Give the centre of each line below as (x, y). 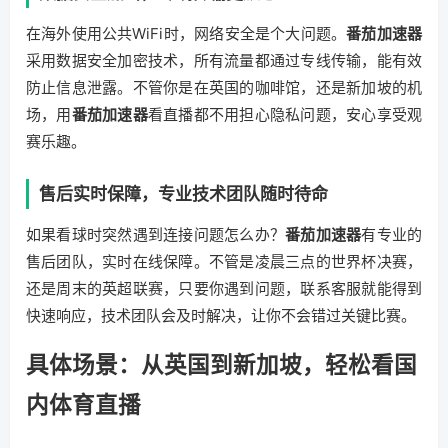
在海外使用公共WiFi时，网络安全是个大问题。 (186, 33)
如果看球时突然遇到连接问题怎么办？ (156, 234)
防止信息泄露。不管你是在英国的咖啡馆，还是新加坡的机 (224, 87)
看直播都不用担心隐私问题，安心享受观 (285, 114)
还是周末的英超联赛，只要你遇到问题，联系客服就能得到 (224, 288)
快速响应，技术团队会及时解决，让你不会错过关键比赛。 (221, 315)
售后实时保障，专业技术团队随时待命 (183, 194)
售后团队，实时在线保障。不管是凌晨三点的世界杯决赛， (224, 261)
